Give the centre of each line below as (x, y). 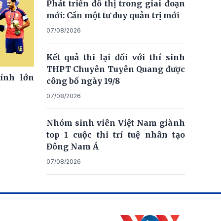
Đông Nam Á (72, 147)
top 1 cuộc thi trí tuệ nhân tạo (115, 135)
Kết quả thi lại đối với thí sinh (115, 57)
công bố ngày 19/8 (83, 81)
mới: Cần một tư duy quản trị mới (113, 15)
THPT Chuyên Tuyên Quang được (115, 69)
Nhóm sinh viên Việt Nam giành (115, 123)
